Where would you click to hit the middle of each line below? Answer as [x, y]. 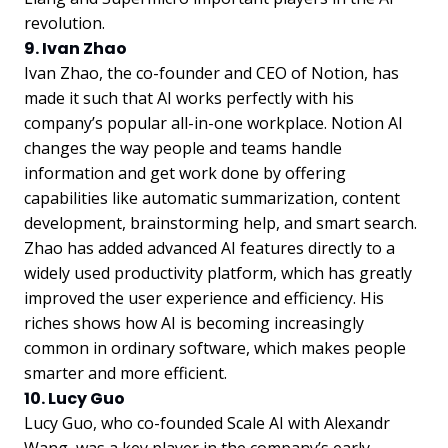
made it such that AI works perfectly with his [189, 97]
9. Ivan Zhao [75, 48]
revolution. [64, 22]
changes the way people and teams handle [183, 147]
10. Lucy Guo [74, 398]
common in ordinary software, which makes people [215, 347]
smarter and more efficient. [125, 372]
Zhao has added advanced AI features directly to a [209, 247]
